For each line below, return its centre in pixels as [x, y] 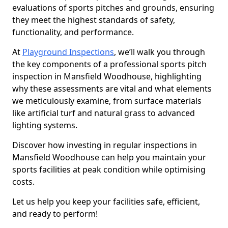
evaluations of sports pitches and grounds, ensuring [113, 8]
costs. [24, 182]
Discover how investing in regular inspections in [105, 145]
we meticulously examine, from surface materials [107, 101]
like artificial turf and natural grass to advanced [104, 113]
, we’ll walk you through [160, 52]
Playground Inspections [68, 52]
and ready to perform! [55, 214]
